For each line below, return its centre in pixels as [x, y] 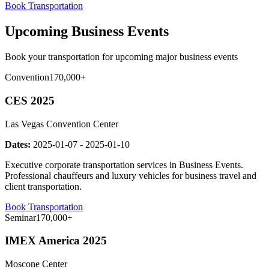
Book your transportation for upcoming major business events [121, 57]
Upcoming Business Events [87, 32]
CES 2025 [30, 100]
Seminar [20, 217]
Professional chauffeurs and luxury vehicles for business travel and [131, 175]
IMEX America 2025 [56, 241]
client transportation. [43, 186]
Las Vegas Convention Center [62, 124]
